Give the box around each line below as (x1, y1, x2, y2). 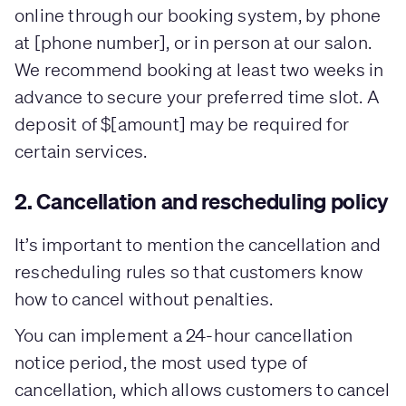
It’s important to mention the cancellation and (14, 233, 382, 255)
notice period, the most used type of (14, 351, 308, 372)
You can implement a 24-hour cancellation (14, 324, 353, 345)
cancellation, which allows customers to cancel (14, 378, 391, 400)
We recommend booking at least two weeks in (14, 58, 384, 80)
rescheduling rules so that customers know (14, 260, 363, 282)
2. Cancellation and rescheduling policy (14, 187, 390, 215)
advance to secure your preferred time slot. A (14, 85, 381, 107)
